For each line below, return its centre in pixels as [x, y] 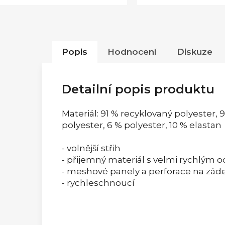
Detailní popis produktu [138, 89]
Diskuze [195, 51]
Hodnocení [132, 51]
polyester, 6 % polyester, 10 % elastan [142, 125]
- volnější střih [91, 148]
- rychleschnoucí [98, 183]
